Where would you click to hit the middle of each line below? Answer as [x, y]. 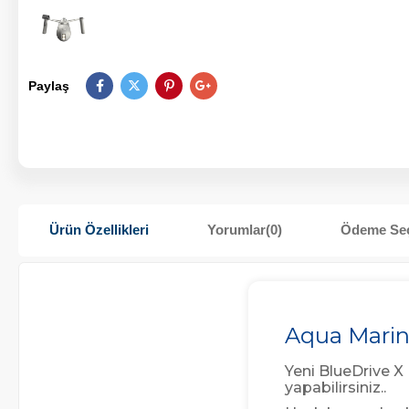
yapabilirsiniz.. [336, 388]
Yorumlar [236, 230]
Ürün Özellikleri [99, 230]
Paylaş [49, 85]
